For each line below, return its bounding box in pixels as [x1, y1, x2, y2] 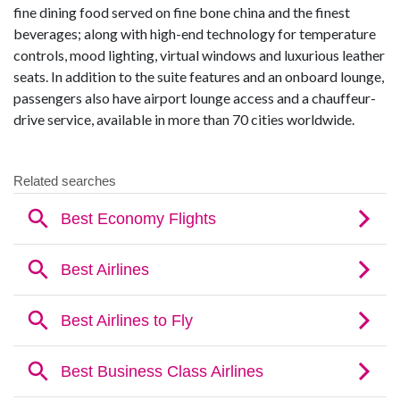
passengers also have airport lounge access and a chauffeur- [13, 88, 376, 106]
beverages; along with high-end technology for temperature [13, 24, 376, 42]
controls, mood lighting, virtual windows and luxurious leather [13, 46, 385, 63]
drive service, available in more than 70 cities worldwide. [13, 110, 354, 128]
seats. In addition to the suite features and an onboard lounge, [13, 67, 384, 85]
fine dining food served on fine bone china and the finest [13, 3, 350, 21]
